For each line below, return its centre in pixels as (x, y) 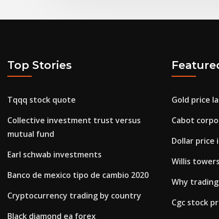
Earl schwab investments (55, 155)
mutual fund (31, 134)
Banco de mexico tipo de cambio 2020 (78, 175)
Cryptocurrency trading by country (74, 196)
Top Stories (40, 65)
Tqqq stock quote (42, 100)
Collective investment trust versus (74, 120)
